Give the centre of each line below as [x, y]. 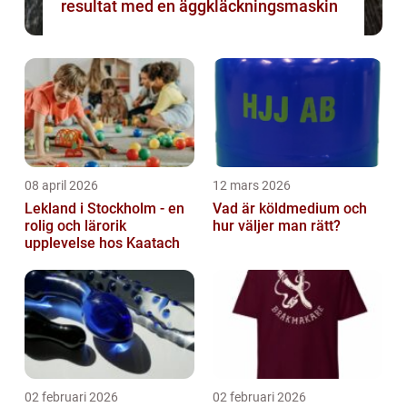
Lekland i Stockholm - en [104, 209]
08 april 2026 [61, 186]
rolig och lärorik [75, 226]
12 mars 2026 [252, 186]
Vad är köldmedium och [290, 209]
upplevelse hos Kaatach [102, 243]
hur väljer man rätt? [277, 226]
